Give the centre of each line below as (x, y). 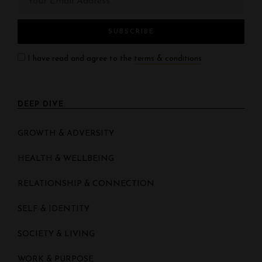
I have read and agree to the (80, 59)
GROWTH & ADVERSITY (66, 134)
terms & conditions (168, 59)
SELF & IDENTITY (54, 209)
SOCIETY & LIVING (56, 234)
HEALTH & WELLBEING (66, 159)
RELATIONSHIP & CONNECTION (86, 184)
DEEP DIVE (41, 104)
